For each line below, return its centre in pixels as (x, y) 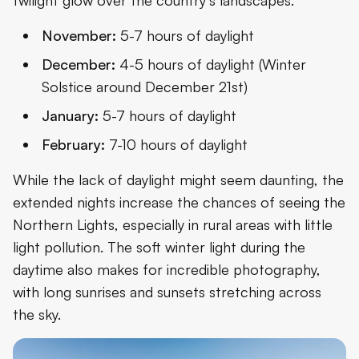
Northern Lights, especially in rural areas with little (173, 224)
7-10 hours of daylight (176, 144)
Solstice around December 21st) (145, 86)
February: (73, 144)
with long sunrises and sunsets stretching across (167, 291)
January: (70, 115)
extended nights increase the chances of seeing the (179, 202)
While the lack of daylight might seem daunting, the (178, 179)
